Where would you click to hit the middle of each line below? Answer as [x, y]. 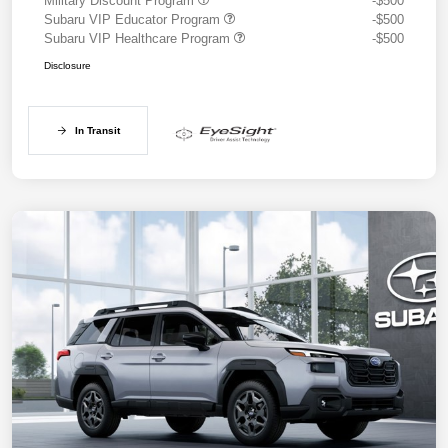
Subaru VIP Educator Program [134, 20]
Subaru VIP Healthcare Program [139, 39]
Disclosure [67, 66]
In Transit [97, 131]
